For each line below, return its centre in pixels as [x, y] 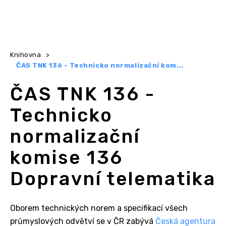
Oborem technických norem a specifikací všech [99, 208]
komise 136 [67, 157]
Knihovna [26, 55]
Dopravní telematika [113, 178]
